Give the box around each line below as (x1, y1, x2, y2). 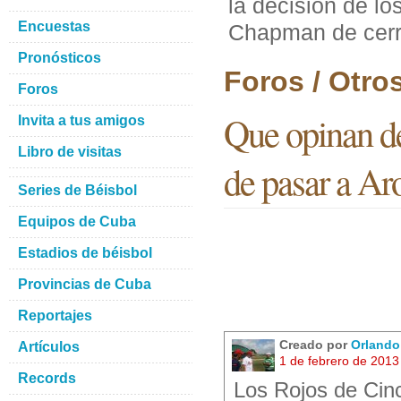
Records (18, 371, 76, 386)
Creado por (279, 337, 351, 352)
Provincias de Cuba (18, 277, 151, 292)
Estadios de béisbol (18, 245, 152, 260)
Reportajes (18, 308, 92, 323)
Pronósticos (18, 50, 101, 65)
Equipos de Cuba (18, 214, 136, 229)
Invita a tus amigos (18, 113, 145, 128)
